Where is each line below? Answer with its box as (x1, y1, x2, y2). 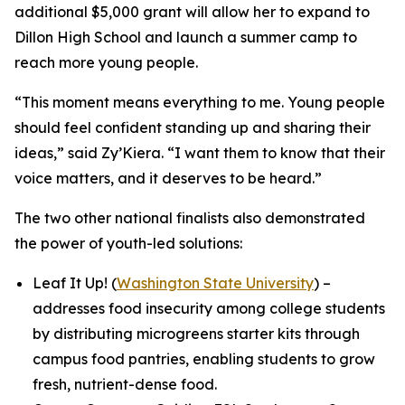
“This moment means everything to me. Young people (14, 93, 385, 111)
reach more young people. (14, 53, 198, 71)
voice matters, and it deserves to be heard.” (14, 169, 322, 187)
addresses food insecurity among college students (33, 299, 385, 317)
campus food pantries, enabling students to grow (33, 350, 375, 368)
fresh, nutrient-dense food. (33, 375, 217, 393)
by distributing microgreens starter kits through (33, 325, 360, 343)
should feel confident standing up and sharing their (14, 118, 371, 137)
